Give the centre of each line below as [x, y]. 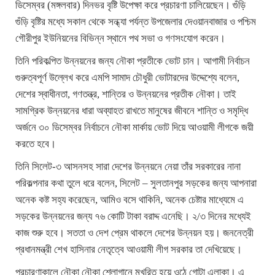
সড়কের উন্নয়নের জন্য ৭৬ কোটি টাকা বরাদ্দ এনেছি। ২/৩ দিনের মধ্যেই [133, 217]
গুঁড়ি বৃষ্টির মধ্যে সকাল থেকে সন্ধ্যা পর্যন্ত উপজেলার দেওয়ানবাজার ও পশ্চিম [136, 22]
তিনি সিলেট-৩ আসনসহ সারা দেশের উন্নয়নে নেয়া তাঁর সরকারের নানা [128, 167]
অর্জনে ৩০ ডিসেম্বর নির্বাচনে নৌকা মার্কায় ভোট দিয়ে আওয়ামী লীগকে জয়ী [134, 128]
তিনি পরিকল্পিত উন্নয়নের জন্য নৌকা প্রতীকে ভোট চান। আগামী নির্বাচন [133, 61]
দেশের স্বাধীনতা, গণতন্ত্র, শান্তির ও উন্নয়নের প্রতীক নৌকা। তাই [126, 95]
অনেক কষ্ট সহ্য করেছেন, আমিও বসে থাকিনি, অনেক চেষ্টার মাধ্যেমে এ [130, 200]
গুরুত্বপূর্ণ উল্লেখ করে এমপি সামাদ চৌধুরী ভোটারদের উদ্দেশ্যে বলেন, [127, 78]
